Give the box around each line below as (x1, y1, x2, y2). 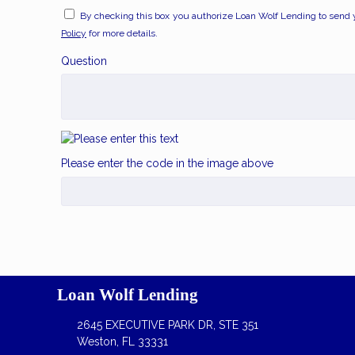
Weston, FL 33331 (76, 335, 168, 349)
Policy (61, 28, 86, 40)
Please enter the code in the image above (61, 156, 273, 170)
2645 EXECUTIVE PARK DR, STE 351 (76, 319, 258, 332)
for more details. (86, 28, 158, 40)
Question (61, 54, 107, 67)
